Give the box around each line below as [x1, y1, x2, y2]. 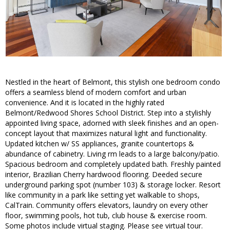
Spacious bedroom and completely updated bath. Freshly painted [5, 159, 221, 169]
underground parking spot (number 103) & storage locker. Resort [5, 180, 221, 190]
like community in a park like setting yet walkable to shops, [5, 190, 200, 200]
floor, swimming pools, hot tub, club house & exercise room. [5, 210, 207, 221]
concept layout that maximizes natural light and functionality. [5, 128, 207, 139]
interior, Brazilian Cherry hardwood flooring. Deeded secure [5, 169, 202, 180]
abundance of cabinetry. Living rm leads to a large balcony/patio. [5, 149, 219, 159]
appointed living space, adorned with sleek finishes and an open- [5, 118, 219, 128]
